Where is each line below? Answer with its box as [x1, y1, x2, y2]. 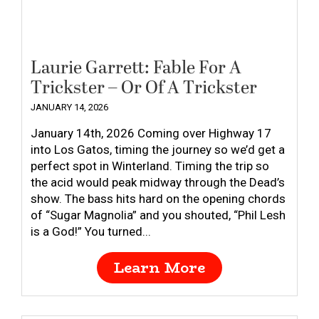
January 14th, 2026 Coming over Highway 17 [31, 126, 271, 141]
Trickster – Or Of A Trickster [31, 74, 257, 102]
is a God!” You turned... [31, 224, 151, 239]
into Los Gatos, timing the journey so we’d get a [31, 142, 285, 157]
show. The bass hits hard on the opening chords [31, 192, 286, 206]
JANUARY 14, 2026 [31, 102, 108, 113]
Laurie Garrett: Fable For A [31, 54, 241, 82]
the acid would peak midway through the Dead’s [31, 175, 285, 190]
